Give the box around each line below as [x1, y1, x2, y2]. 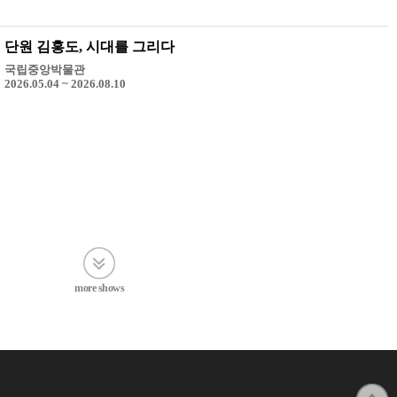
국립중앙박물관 [4, 63, 85, 77]
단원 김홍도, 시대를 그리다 [4, 39, 175, 55]
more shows [74, 281, 124, 294]
